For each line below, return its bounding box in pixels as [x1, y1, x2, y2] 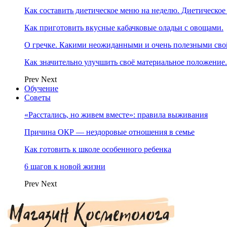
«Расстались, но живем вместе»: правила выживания [24, 110, 208, 119]
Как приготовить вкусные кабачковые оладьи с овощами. [24, 23, 223, 32]
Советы [24, 93, 51, 102]
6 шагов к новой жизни [24, 162, 105, 171]
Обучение [24, 84, 58, 93]
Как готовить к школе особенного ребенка [24, 145, 171, 154]
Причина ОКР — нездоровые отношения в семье [24, 128, 195, 136]
